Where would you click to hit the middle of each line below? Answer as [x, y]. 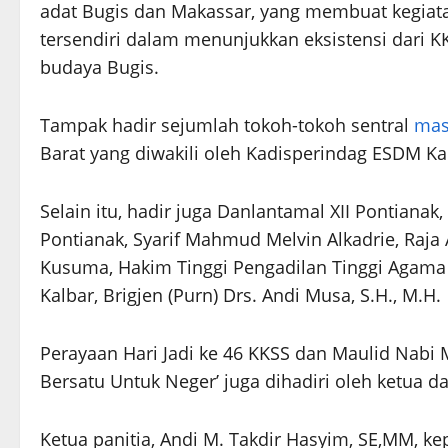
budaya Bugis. [99, 67]
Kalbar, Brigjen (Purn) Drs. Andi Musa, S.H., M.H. [240, 295]
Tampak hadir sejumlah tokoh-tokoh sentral [227, 125]
